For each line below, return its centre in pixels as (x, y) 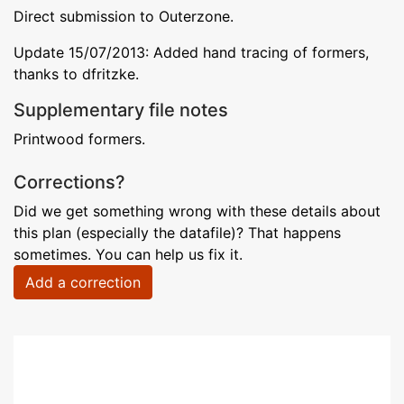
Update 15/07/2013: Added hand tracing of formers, (191, 52)
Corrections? (69, 182)
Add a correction (83, 282)
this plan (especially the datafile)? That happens (177, 232)
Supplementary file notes (121, 110)
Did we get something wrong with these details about (197, 211)
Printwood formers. (79, 138)
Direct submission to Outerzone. (124, 16)
